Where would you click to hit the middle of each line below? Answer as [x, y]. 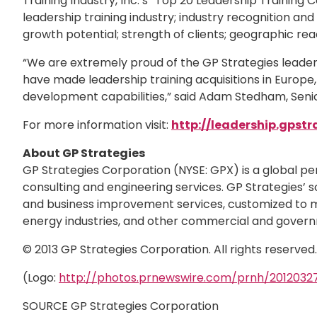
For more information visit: [97, 125]
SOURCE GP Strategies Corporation [121, 306]
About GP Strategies [84, 153]
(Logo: [41, 278]
